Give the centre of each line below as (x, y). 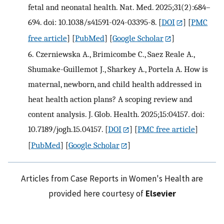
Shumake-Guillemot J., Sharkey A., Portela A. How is (118, 69)
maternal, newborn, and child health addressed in (115, 84)
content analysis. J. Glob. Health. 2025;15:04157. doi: (116, 114)
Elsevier (160, 193)
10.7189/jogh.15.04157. (65, 129)
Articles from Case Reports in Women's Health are (112, 178)
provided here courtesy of (97, 193)
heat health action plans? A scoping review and (110, 99)
